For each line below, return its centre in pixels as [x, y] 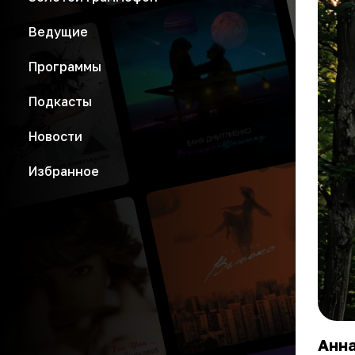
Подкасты [60, 101]
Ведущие [58, 32]
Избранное [64, 171]
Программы [65, 67]
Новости [55, 136]
